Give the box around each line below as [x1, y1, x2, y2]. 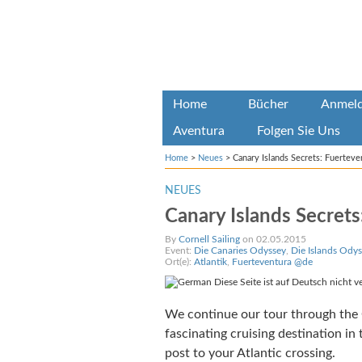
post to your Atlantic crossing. [164, 347, 335, 360]
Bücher [247, 98, 288, 111]
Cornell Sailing [178, 234, 240, 244]
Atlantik [193, 257, 227, 267]
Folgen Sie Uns [256, 124, 340, 137]
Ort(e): [164, 257, 194, 267]
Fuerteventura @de [231, 257, 313, 267]
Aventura [172, 124, 225, 137]
